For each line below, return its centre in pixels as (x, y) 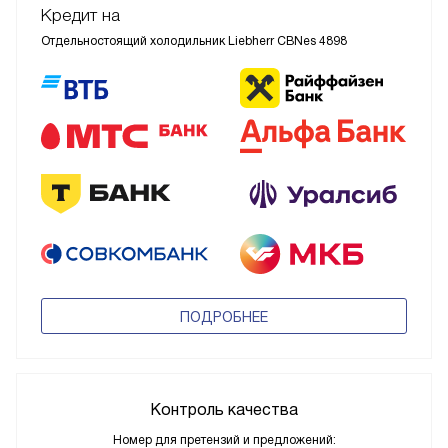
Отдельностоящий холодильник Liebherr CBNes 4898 (194, 41)
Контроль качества (224, 409)
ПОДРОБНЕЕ (224, 316)
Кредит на (80, 16)
